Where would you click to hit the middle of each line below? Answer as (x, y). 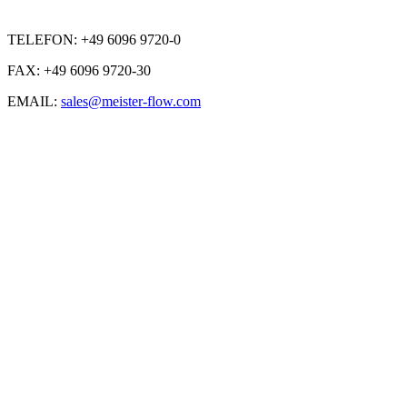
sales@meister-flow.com (131, 101)
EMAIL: (34, 101)
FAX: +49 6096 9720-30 (79, 70)
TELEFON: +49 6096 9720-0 (94, 40)
